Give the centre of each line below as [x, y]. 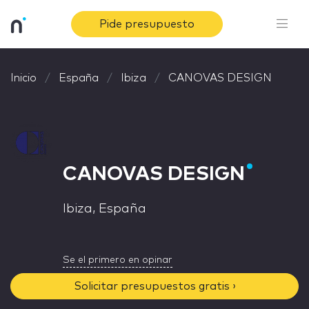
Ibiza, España [104, 209]
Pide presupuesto [147, 24]
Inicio [23, 78]
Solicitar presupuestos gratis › [154, 286]
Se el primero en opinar [118, 260]
